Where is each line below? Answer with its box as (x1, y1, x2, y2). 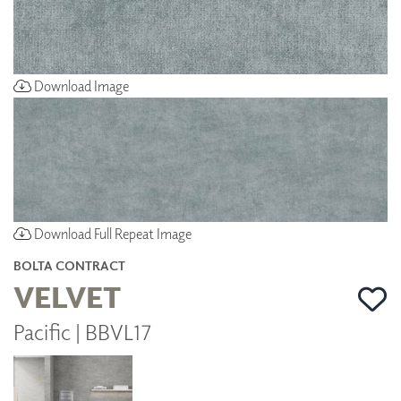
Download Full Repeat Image (31, 225, 192, 243)
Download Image (31, 76, 129, 95)
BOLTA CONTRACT (13, 258, 125, 274)
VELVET (13, 277, 121, 316)
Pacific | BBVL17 (13, 318, 151, 346)
